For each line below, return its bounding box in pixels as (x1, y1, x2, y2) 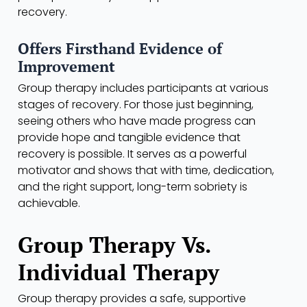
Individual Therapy (18, 258, 219, 287)
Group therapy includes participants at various (18, 80, 269, 97)
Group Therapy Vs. (18, 230, 210, 260)
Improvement (18, 56, 115, 77)
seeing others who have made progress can (18, 113, 256, 130)
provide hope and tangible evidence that (18, 130, 241, 146)
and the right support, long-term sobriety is (18, 179, 247, 195)
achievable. (18, 195, 80, 212)
